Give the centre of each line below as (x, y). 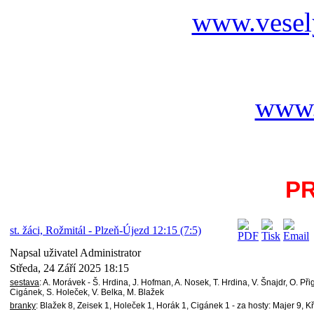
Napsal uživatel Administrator (77, 253)
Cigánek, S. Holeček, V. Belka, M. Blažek (87, 293)
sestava (25, 283)
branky (23, 306)
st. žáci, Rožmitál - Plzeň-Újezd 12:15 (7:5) (105, 231)
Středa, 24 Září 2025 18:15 (69, 268)
